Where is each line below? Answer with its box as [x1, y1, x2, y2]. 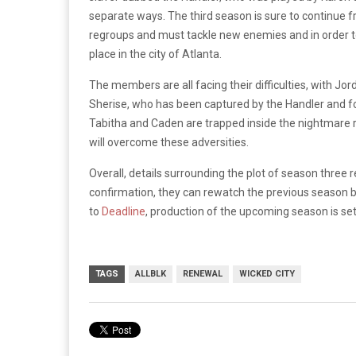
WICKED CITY [239, 268, 295, 279]
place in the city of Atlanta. [89, 47, 222, 60]
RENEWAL [183, 268, 222, 279]
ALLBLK [135, 268, 166, 279]
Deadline [102, 204, 145, 218]
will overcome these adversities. [89, 135, 251, 149]
